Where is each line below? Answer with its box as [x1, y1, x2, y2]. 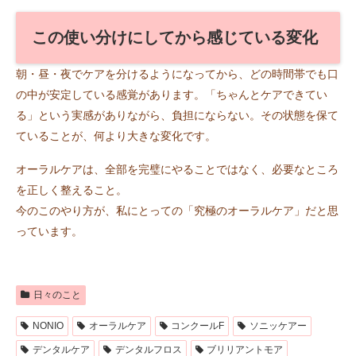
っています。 [16, 225, 83, 238]
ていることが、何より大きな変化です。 [16, 129, 216, 142]
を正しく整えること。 [16, 184, 127, 197]
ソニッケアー [250, 319, 308, 331]
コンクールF [171, 319, 225, 331]
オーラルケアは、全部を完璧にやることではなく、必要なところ [16, 163, 339, 176]
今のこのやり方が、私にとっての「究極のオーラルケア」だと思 [16, 204, 339, 218]
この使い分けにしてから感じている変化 [32, 28, 318, 46]
